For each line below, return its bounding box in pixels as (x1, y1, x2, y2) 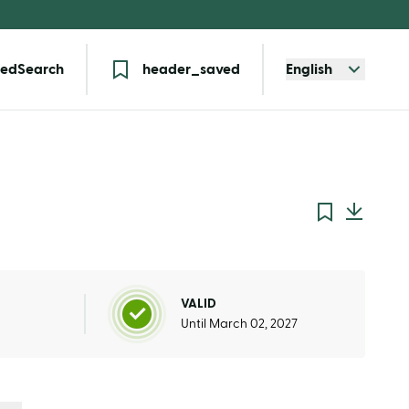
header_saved (142, 62, 240, 77)
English (286, 62, 332, 77)
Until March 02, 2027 (181, 318, 298, 330)
